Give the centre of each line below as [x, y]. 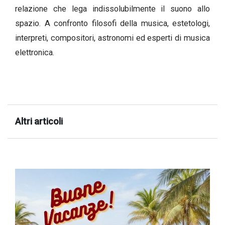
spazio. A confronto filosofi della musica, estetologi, [113, 23]
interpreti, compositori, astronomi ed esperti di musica [113, 38]
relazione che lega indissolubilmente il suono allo [113, 9]
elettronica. [35, 52]
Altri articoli [39, 122]
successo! [39, 14]
